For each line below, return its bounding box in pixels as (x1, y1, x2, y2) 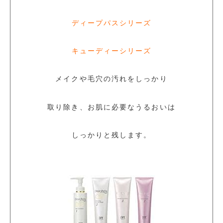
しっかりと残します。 (71, 131, 152, 139)
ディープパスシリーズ (71, 19, 152, 27)
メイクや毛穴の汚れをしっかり (55, 75, 168, 83)
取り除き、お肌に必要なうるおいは (47, 103, 176, 111)
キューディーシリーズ (71, 47, 152, 55)
